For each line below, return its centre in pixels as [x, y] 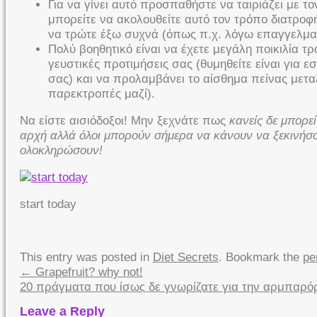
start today [48, 204]
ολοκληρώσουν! [61, 150]
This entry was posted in [86, 258]
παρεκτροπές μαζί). [102, 94]
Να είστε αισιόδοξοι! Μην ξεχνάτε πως [125, 120]
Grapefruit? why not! [87, 272]
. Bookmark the [261, 258]
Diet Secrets [186, 258]
